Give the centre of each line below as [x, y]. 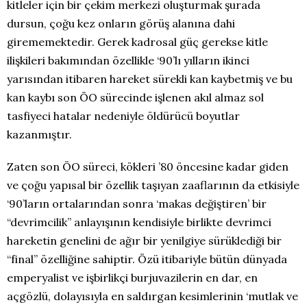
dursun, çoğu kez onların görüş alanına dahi [121, 23]
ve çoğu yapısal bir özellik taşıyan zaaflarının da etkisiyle [153, 185]
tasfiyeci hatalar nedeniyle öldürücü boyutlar [123, 116]
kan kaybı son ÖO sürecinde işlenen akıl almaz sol [135, 97]
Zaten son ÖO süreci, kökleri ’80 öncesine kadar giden [148, 167]
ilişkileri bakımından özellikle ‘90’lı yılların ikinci [128, 60]
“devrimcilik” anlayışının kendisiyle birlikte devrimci [139, 222]
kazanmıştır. [39, 134]
